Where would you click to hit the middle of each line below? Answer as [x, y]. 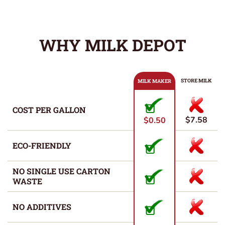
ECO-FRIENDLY [42, 146]
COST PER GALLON [49, 110]
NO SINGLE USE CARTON [62, 171]
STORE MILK [197, 81]
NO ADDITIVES [42, 207]
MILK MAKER [155, 81]
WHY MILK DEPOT [113, 45]
